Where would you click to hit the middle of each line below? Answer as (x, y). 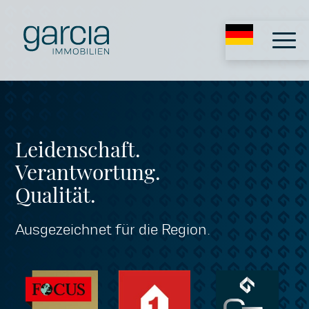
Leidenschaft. (78, 149)
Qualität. (56, 195)
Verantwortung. (88, 172)
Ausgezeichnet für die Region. (113, 229)
